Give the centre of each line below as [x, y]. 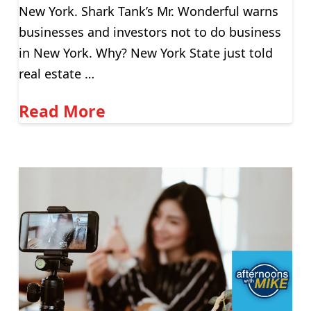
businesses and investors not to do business [150, 32]
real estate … [56, 73]
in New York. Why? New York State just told [145, 52]
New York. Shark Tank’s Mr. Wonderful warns [148, 11]
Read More [62, 111]
